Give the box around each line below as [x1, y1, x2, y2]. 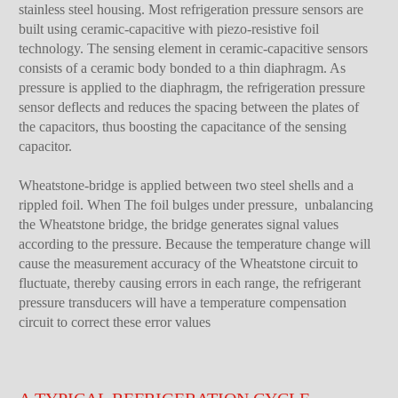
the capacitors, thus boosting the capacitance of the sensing [19, 119, 347, 135]
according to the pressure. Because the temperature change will [19, 236, 371, 252]
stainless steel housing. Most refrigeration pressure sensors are [19, 2, 364, 18]
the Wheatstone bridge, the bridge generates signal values [19, 217, 339, 233]
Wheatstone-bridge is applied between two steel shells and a [19, 178, 354, 194]
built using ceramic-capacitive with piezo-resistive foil [19, 21, 320, 37]
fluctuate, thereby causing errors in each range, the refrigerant [19, 275, 362, 291]
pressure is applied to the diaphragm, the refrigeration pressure [19, 80, 366, 96]
